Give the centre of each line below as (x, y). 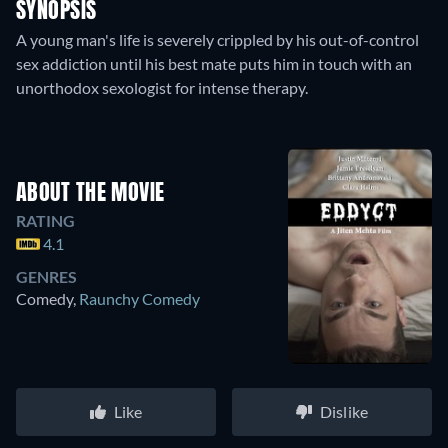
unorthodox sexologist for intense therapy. (162, 88)
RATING (45, 221)
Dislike (344, 412)
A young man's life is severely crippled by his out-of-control (217, 40)
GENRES (46, 277)
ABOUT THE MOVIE (90, 194)
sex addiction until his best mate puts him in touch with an (214, 64)
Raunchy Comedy (139, 299)
